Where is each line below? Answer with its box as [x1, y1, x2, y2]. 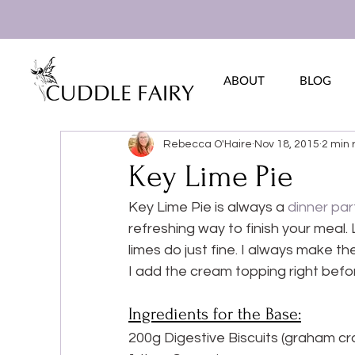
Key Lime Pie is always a [128, 200, 288, 215]
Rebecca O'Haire [163, 138, 252, 150]
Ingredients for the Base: [128, 304, 301, 323]
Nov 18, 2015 [254, 138, 319, 150]
